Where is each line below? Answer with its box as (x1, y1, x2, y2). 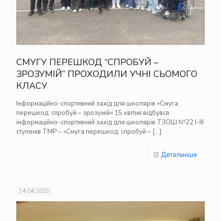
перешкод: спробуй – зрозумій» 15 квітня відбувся (16, 108, 169, 117)
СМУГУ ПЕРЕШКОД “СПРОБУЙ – (16, 56, 158, 68)
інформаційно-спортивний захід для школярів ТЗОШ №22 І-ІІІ (16, 117, 204, 127)
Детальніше (161, 150, 197, 159)
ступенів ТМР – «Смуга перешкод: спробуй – (16, 127, 151, 136)
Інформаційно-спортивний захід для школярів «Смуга (16, 99, 178, 108)
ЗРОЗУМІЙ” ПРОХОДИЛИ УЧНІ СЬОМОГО (16, 68, 197, 80)
